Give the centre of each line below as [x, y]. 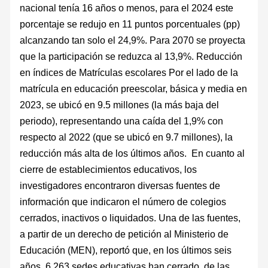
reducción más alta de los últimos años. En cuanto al [133, 153]
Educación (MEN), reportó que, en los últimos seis [126, 250]
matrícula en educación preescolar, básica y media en [134, 88]
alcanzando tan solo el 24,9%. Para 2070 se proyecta [133, 40]
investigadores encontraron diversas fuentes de [120, 185]
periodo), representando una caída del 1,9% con [122, 121]
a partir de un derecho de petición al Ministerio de [124, 234]
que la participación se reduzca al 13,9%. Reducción [131, 56]
